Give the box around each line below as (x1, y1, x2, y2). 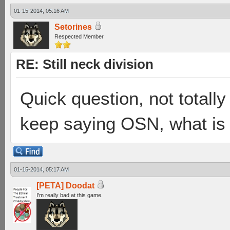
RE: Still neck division (16, 57, 154, 71)
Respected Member (54, 33, 104, 40)
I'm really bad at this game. (36, 192, 103, 198)
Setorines (54, 23, 92, 31)
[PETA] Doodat (36, 181, 94, 190)
